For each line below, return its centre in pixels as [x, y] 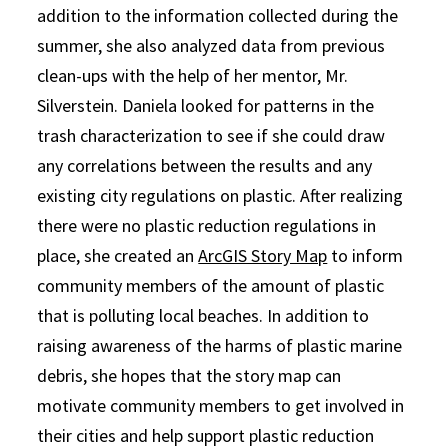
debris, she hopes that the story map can [189, 376]
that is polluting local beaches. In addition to [203, 316]
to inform [365, 256]
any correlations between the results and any [205, 166]
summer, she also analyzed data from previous [211, 46]
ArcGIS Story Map [263, 256]
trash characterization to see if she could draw [211, 136]
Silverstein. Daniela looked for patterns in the [206, 106]
